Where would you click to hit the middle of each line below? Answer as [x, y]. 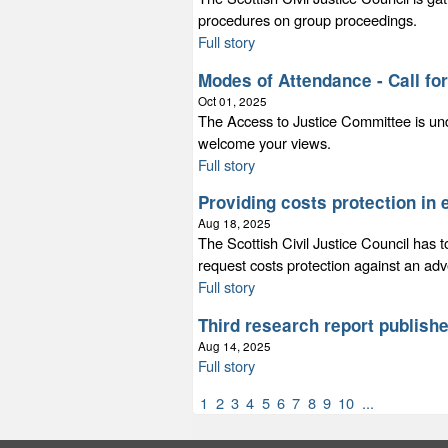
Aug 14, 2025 [234, 345]
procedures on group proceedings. [307, 19]
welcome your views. [264, 142]
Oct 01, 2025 [232, 100]
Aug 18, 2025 [234, 223]
